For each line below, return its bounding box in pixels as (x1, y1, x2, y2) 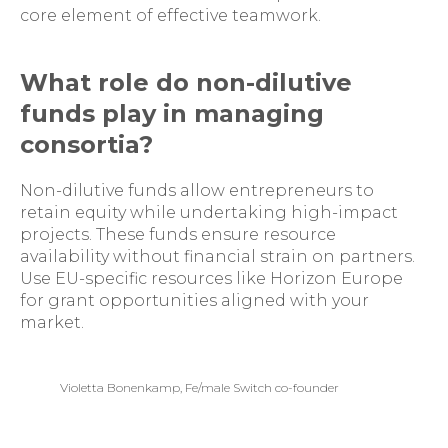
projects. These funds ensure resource (20, 225, 336, 244)
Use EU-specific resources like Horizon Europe (20, 269, 403, 288)
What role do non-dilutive (20, 68, 352, 97)
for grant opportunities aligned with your (20, 291, 369, 310)
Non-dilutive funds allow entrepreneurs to (20, 181, 374, 200)
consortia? (20, 130, 153, 159)
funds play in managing (20, 99, 324, 128)
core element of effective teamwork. (20, 6, 321, 25)
